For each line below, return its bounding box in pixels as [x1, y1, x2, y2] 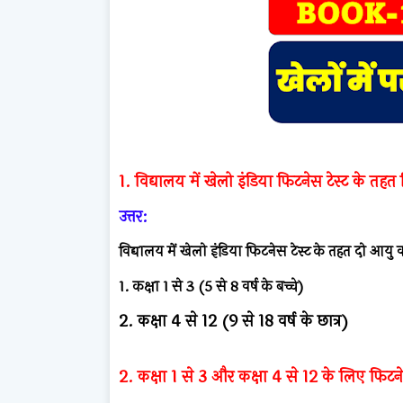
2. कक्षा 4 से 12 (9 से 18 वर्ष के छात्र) [119, 308, 349, 334]
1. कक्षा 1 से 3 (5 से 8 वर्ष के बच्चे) [119, 274, 304, 298]
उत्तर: [119, 203, 148, 229]
